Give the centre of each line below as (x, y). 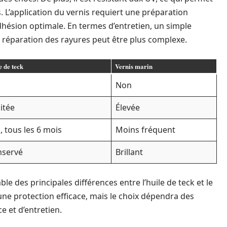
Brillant (129, 152)
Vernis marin (134, 66)
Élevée (128, 107)
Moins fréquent (145, 130)
